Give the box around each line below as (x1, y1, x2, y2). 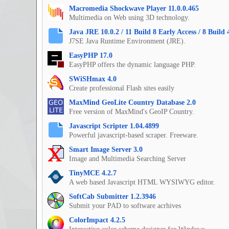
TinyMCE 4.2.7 (69, 169, 117, 177)
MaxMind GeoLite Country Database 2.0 (69, 99, 196, 107)
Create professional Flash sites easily (69, 84, 174, 93)
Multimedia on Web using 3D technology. (69, 14, 190, 22)
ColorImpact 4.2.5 (69, 216, 125, 224)
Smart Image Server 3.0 (69, 146, 143, 154)
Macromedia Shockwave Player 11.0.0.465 (69, 5, 199, 13)
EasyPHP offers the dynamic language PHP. (69, 61, 196, 69)
